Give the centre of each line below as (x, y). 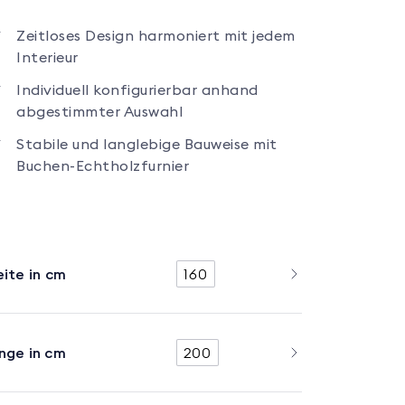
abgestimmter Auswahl (99, 112)
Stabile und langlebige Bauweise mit (147, 144)
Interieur (47, 57)
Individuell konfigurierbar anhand (137, 90)
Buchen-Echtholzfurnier (103, 166)
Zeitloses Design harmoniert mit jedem (156, 36)
